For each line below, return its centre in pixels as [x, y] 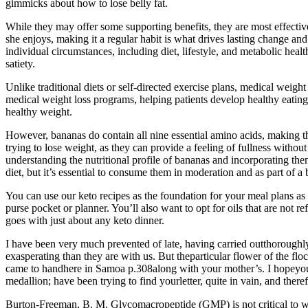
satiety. [20, 64]
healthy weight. [39, 112]
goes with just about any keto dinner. [85, 221]
